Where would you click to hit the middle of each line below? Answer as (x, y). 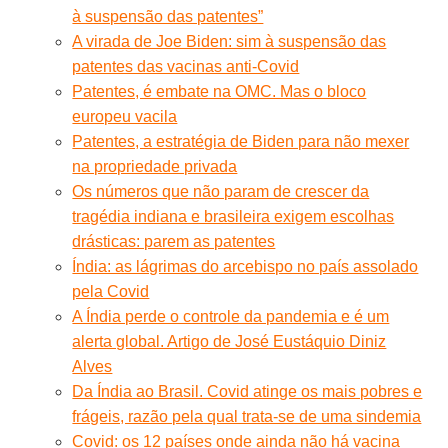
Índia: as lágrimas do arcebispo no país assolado (245, 266)
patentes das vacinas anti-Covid (186, 66)
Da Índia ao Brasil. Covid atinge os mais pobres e (247, 391)
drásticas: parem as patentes (174, 241)
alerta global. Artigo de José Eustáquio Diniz (229, 341)
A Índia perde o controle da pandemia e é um (231, 316)
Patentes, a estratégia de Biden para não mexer (241, 141)
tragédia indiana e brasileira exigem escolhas (233, 216)
